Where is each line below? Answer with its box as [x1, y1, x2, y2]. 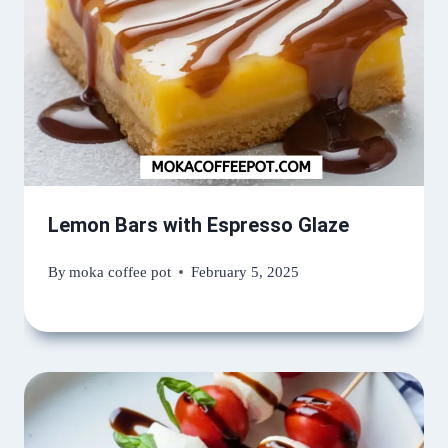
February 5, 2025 [191, 263, 300, 281]
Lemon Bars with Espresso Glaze [48, 213, 349, 238]
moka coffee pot [69, 263, 172, 281]
